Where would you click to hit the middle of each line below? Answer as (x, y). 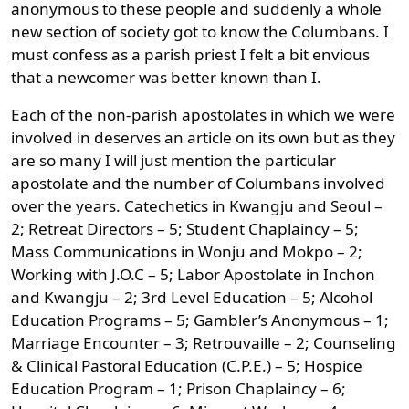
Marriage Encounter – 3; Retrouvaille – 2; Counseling (204, 342)
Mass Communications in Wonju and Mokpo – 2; (187, 251)
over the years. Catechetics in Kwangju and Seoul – (197, 205)
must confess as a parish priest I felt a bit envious (190, 54)
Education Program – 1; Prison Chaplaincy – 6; (178, 388)
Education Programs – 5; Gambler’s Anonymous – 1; (200, 320)
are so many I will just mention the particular (173, 160)
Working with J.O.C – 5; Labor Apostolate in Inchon (193, 274)
